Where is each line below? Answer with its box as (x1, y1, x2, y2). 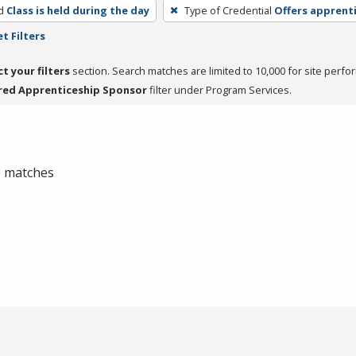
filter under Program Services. (147, 82, 292, 97)
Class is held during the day (6, 2, 149, 17)
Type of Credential (184, 2, 272, 17)
